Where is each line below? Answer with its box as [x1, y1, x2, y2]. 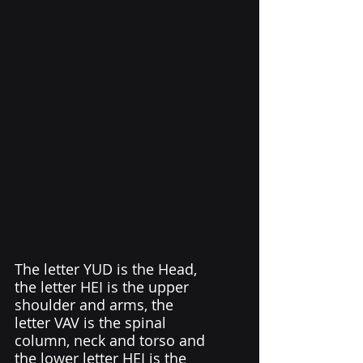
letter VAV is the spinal [15, 313, 170, 333]
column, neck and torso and [15, 331, 209, 351]
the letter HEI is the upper [15, 277, 193, 297]
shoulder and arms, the [15, 295, 177, 315]
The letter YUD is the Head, [15, 259, 201, 280]
